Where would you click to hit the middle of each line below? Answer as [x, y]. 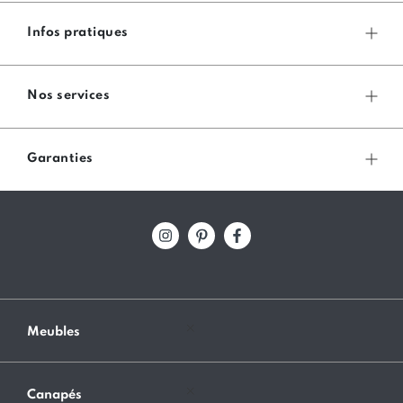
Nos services [69, 96]
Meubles [54, 332]
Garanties [60, 159]
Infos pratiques [78, 33]
